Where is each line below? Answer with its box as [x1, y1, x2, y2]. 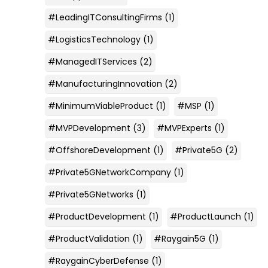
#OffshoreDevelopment [47, 144, 151, 156]
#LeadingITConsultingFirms [47, 11, 162, 23]
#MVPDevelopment [47, 121, 130, 134]
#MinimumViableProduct [47, 99, 153, 112]
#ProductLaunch [169, 210, 241, 223]
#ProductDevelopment [47, 210, 146, 223]
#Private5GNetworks [47, 188, 133, 200]
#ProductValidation [47, 232, 130, 245]
